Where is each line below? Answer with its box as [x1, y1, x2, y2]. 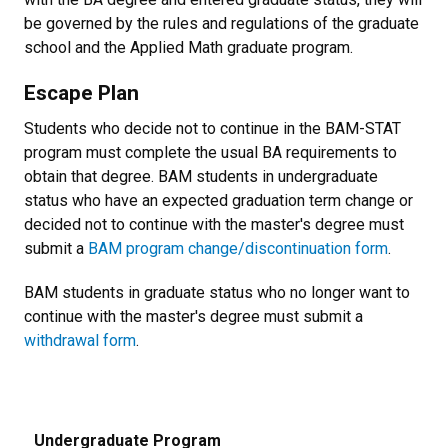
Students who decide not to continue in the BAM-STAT [24, 119, 401, 138]
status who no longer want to [209, 283, 410, 302]
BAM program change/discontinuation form [88, 239, 388, 258]
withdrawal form [24, 331, 136, 350]
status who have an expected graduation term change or [24, 191, 413, 210]
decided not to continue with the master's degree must [24, 215, 404, 234]
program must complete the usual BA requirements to [24, 143, 397, 162]
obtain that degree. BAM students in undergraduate [24, 167, 378, 186]
